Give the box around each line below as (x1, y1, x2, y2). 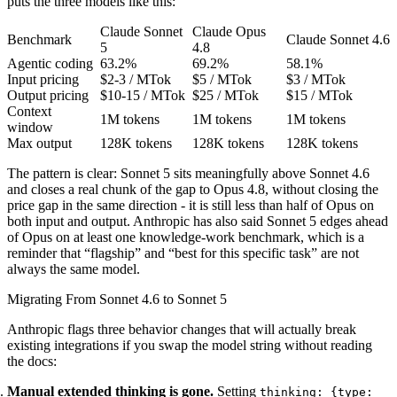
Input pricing (7, 71, 79, 87)
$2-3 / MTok (100, 71, 171, 87)
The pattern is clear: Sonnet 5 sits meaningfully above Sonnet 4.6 (7, 165, 370, 181)
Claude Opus (192, 23, 266, 39)
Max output (7, 135, 72, 151)
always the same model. (7, 261, 140, 276)
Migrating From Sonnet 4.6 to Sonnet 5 (7, 291, 227, 307)
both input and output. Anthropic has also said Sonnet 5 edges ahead (7, 213, 388, 229)
